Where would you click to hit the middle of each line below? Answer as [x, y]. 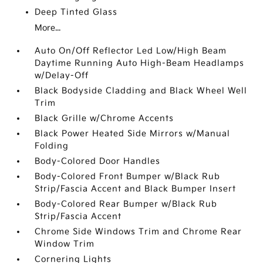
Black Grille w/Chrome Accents [104, 119]
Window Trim [65, 244]
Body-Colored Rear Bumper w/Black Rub [126, 204]
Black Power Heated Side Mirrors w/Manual [133, 134]
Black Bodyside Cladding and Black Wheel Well [141, 91]
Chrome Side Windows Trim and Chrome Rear [139, 232]
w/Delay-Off [62, 76]
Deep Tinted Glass [76, 12]
